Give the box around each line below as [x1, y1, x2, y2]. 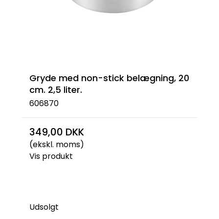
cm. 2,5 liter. [29, 83, 82, 96]
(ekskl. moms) [29, 139, 84, 150]
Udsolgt [29, 201, 59, 213]
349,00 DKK [29, 125, 84, 139]
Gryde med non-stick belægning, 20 [29, 71, 189, 84]
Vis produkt [29, 151, 73, 162]
